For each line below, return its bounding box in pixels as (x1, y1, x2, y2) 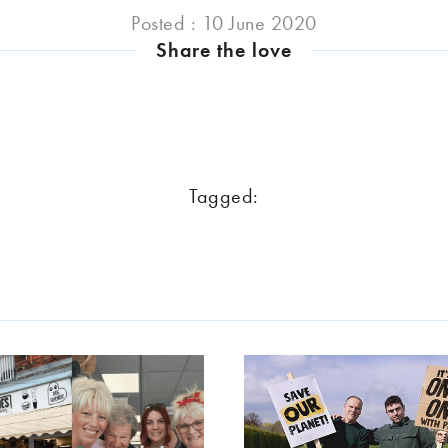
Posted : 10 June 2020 (131, 10, 317, 37)
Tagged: (189, 182, 259, 209)
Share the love (156, 37, 292, 64)
